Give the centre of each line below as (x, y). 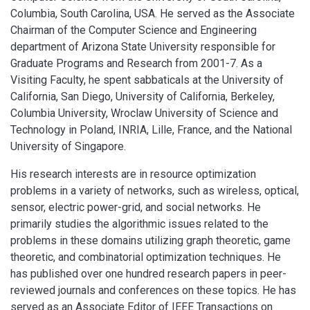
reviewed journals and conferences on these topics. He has (153, 290)
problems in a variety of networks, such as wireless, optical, (155, 190)
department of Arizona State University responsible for (143, 46)
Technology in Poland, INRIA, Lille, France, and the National (151, 129)
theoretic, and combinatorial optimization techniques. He (146, 257)
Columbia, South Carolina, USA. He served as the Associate (153, 13)
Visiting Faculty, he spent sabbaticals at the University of (147, 80)
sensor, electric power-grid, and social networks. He (136, 207)
